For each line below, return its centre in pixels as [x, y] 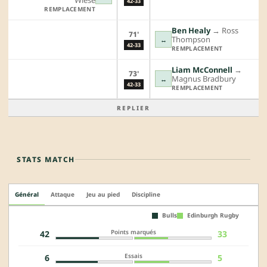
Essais [133, 256]
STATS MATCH [46, 159]
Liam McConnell [202, 69]
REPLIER [133, 108]
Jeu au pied [103, 194]
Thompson [191, 39]
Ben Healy [191, 30]
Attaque [63, 194]
